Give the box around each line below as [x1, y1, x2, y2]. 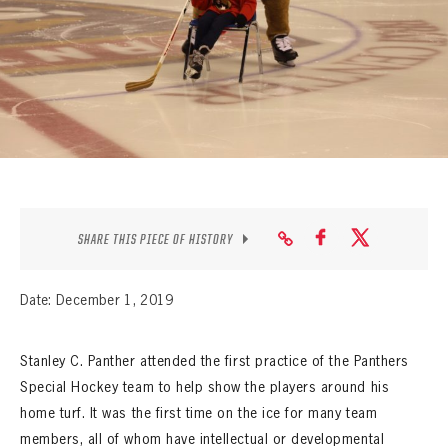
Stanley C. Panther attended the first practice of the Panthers [20, 351, 409, 370]
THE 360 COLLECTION [28, 92, 170, 115]
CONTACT [28, 233, 88, 256]
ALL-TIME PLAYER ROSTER [48, 38, 221, 61]
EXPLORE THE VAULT [28, 139, 160, 162]
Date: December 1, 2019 [20, 290, 174, 309]
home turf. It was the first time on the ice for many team [20, 403, 378, 422]
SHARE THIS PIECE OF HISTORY [78, 231, 234, 246]
